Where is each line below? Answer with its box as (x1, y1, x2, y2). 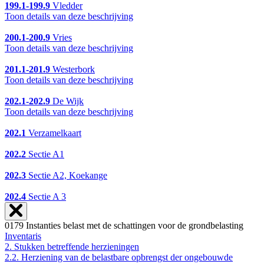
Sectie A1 (26, 149, 64, 160)
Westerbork (50, 64, 95, 75)
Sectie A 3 (28, 192, 66, 202)
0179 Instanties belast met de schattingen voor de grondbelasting (5, 220, 243, 231)
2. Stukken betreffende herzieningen (5, 242, 139, 252)
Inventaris (5, 231, 41, 242)
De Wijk (52, 96, 84, 107)
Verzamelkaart (26, 128, 81, 138)
